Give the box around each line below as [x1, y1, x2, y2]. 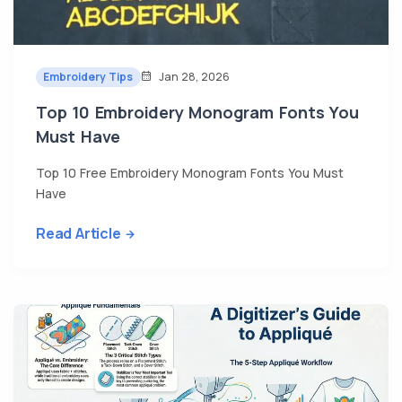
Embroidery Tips [43, 68, 134, 84]
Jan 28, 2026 [155, 69, 230, 85]
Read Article [36, 223, 121, 243]
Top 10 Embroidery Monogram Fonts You [36, 100, 359, 123]
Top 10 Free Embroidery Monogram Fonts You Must [36, 163, 344, 181]
